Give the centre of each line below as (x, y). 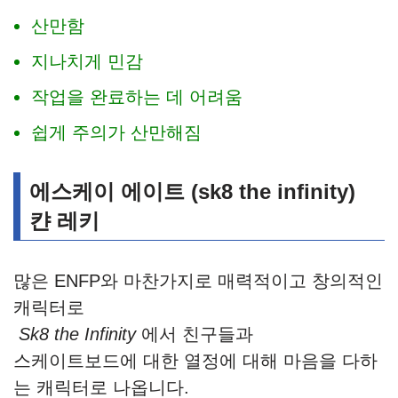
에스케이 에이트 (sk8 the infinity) (192, 192)
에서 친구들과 (195, 334)
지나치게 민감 (87, 62)
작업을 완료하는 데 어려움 (137, 97)
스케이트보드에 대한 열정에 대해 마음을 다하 (195, 361)
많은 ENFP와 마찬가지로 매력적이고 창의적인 (198, 281)
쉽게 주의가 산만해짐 (116, 133)
